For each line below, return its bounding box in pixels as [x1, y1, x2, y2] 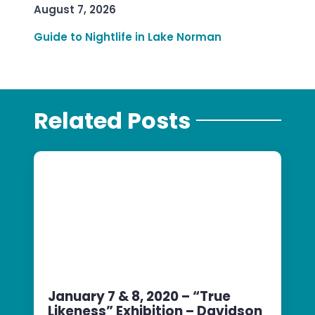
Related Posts [34, 104, 191, 136]
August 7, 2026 [34, 2, 116, 18]
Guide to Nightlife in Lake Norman [34, 30, 221, 45]
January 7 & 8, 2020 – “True [48, 286, 231, 306]
